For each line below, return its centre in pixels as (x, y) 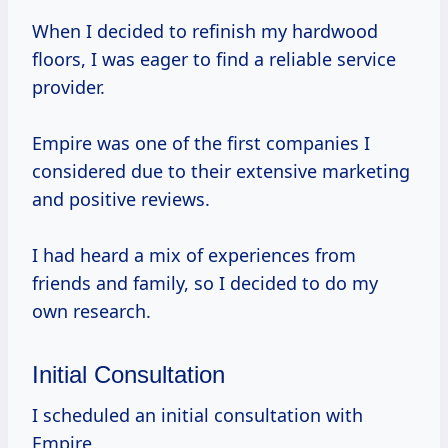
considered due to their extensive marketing (221, 171)
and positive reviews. (121, 199)
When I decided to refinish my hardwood (205, 31)
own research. (91, 311)
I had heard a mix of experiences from (194, 255)
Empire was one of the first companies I (201, 143)
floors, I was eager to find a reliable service (214, 59)
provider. (68, 87)
